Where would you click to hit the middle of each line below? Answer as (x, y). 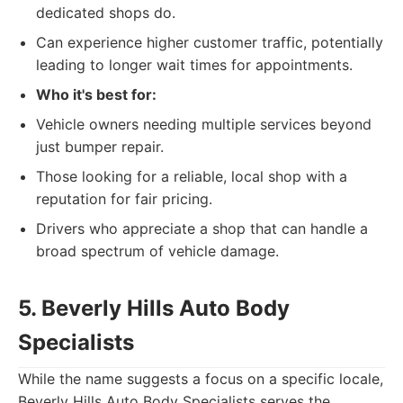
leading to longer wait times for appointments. (194, 65)
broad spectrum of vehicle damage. (157, 251)
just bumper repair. (100, 147)
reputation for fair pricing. (124, 199)
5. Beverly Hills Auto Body (154, 308)
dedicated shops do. (106, 13)
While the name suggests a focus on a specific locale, (201, 379)
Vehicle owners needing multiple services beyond (204, 124)
